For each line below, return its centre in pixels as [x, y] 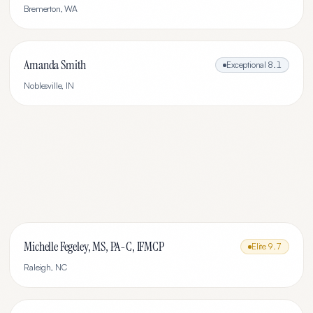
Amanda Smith [55, 65]
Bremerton [42, 9]
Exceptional [247, 65]
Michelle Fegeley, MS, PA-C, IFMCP [94, 247]
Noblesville [43, 86]
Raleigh [38, 267]
